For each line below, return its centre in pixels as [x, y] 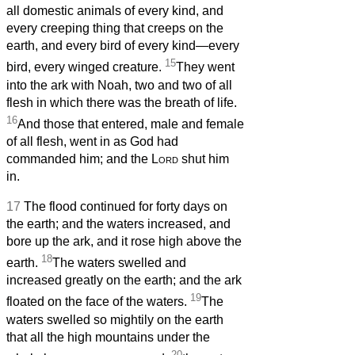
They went [205, 67]
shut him [204, 158]
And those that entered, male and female [131, 124]
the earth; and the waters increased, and [118, 223]
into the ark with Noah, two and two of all [119, 85]
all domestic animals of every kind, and [115, 11]
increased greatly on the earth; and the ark [124, 281]
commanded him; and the [79, 158]
